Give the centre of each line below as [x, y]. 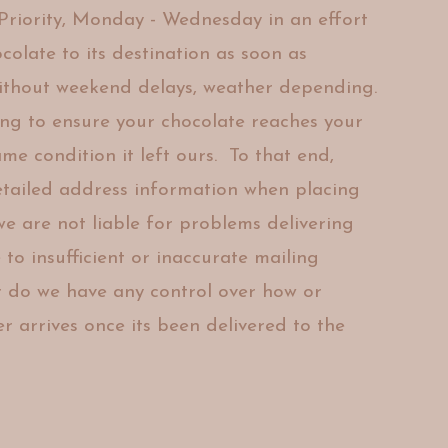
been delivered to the [250, 326]
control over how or [235, 292]
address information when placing [209, 190]
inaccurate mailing [237, 258]
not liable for [117, 224]
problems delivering [266, 224]
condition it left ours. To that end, [183, 156]
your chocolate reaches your [239, 122]
